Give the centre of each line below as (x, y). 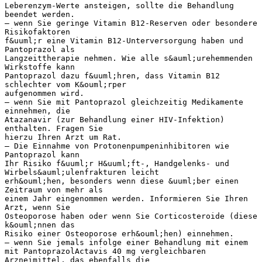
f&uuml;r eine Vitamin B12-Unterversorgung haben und (124, 40)
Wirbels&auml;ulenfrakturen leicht (82, 172)
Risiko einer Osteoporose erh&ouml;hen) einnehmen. (119, 233)
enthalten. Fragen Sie (54, 128)
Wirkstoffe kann (40, 67)
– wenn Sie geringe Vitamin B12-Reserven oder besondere (131, 23)
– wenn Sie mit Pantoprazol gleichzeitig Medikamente (124, 102)
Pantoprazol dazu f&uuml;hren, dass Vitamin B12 (112, 75)
